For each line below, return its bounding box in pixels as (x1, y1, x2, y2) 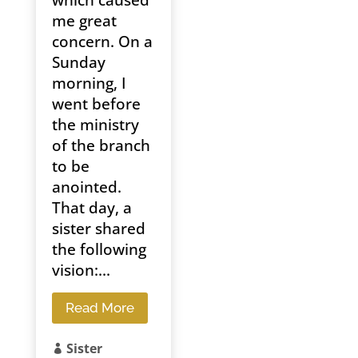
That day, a (51, 197, 132, 219)
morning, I (51, 73, 126, 94)
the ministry (51, 114, 139, 136)
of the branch (51, 135, 150, 157)
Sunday (51, 52, 105, 74)
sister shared (51, 218, 145, 240)
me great (51, 10, 117, 32)
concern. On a (51, 31, 153, 53)
